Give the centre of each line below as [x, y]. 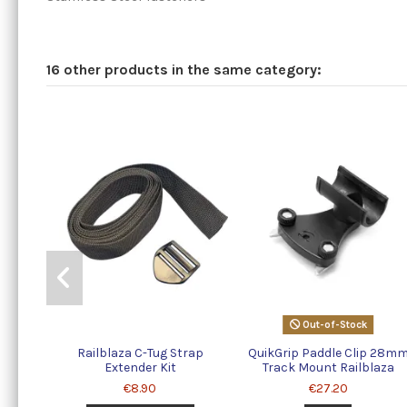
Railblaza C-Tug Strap [140, 352]
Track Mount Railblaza [328, 367]
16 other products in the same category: [184, 70]
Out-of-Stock [333, 325]
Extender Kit [140, 367]
